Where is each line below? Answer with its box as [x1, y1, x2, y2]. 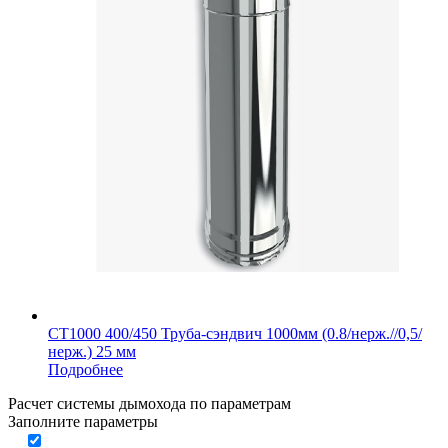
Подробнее [48, 361, 123, 379]
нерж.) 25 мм [48, 343, 136, 361]
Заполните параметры [8, 413, 158, 431]
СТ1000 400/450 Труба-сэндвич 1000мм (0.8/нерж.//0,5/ [48, 325, 422, 343]
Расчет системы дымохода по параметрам [8, 395, 291, 413]
